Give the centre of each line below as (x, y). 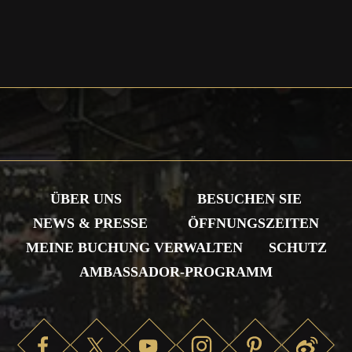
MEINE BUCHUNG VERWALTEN (134, 247)
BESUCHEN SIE (249, 198)
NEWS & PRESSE (90, 223)
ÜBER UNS (86, 198)
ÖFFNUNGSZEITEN (254, 223)
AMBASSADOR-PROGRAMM (176, 271)
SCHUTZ (297, 247)
